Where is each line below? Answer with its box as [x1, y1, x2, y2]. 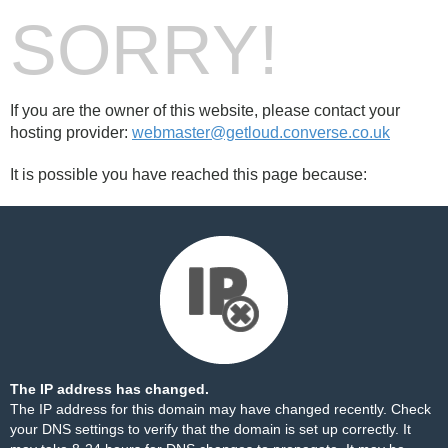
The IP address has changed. [10, 381, 209, 397]
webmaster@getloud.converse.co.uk [132, 124, 390, 141]
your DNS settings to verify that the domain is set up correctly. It [10, 421, 411, 437]
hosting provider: [10, 124, 132, 141]
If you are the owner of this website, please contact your [10, 102, 400, 119]
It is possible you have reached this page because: [10, 166, 367, 183]
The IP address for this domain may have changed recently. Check [10, 401, 431, 417]
